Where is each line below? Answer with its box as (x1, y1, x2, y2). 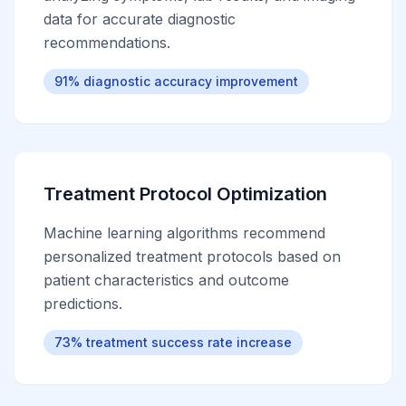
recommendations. (43, 34, 170, 52)
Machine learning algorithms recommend (43, 224, 325, 242)
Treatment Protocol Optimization (43, 183, 327, 205)
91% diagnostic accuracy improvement (54, 73, 298, 89)
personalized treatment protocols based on (43, 247, 341, 266)
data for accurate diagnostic (43, 10, 236, 28)
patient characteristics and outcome (43, 271, 289, 289)
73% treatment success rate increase (54, 334, 292, 350)
